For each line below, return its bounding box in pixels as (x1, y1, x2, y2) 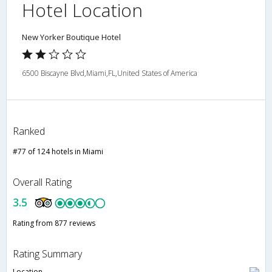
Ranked (13, 124, 45, 138)
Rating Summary (13, 247, 82, 261)
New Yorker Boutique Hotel (22, 32, 121, 43)
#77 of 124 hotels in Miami (13, 146, 103, 157)
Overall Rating (13, 175, 72, 189)
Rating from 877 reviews (13, 218, 95, 229)
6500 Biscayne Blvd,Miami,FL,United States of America (22, 68, 197, 79)
